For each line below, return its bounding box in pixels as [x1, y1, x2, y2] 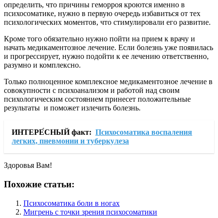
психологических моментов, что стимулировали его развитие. [4, 18, 211, 27]
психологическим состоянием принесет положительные [4, 95, 191, 104]
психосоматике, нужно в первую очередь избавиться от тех [4, 9, 200, 18]
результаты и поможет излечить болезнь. [4, 104, 141, 112]
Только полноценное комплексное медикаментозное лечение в [4, 77, 213, 86]
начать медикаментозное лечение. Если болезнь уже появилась [4, 43, 213, 52]
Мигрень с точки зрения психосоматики [23, 207, 157, 216]
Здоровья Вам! [4, 161, 52, 170]
